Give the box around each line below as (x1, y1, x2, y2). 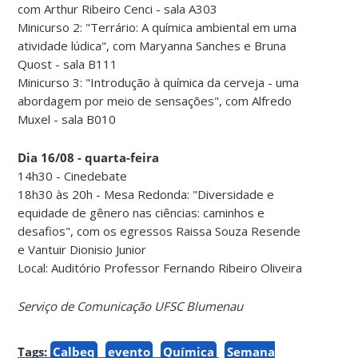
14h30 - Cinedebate (18, 167, 128, 184)
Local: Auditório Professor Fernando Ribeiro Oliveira (18, 259, 303, 276)
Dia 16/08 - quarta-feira (18, 149, 160, 165)
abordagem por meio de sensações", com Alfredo (18, 92, 292, 109)
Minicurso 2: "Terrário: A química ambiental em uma (18, 18, 297, 35)
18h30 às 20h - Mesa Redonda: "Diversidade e (18, 185, 275, 202)
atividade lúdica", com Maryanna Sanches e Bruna (18, 37, 287, 54)
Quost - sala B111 (18, 55, 118, 72)
